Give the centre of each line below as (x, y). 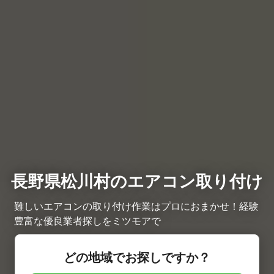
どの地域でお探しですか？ (137, 258)
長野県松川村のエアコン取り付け (137, 182)
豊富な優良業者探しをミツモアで (87, 221)
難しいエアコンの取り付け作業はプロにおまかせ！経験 (136, 206)
